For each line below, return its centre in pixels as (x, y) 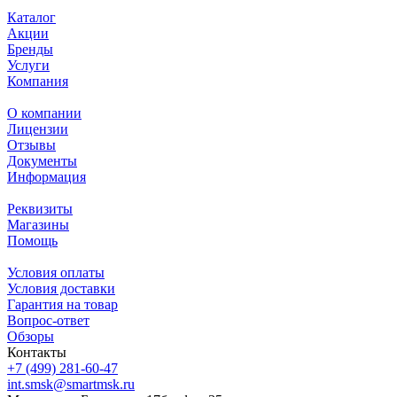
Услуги (28, 65)
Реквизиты (40, 208)
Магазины (38, 224)
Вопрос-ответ (48, 320)
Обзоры (31, 336)
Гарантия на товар (62, 304)
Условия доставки (61, 288)
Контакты (37, 352)
